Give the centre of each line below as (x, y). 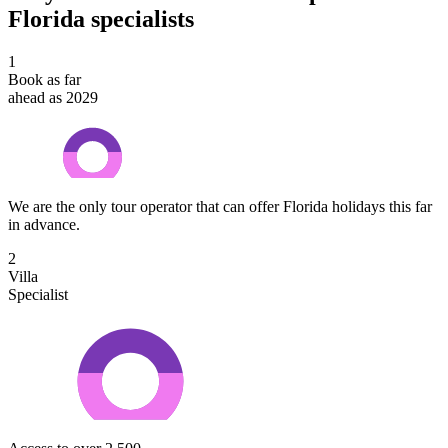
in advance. (44, 225)
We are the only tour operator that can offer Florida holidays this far (220, 207)
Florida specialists (101, 18)
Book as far (44, 79)
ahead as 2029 (53, 97)
